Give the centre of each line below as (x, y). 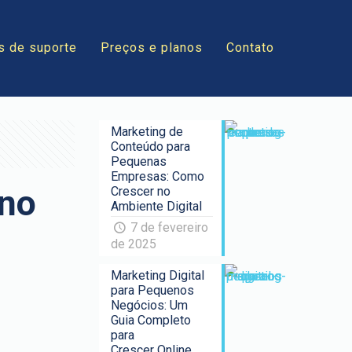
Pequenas (139, 161)
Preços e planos (152, 48)
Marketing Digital (158, 275)
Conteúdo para (151, 147)
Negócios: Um (150, 305)
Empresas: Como (158, 176)
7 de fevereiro (169, 227)
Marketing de (147, 132)
